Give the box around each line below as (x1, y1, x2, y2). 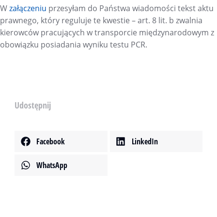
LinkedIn (131, 136, 158, 147)
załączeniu (9, 3, 46, 14)
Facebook (36, 136, 65, 147)
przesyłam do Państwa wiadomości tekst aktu (46, 3, 214, 14)
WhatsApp (36, 159, 67, 170)
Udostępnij (15, 99, 51, 111)
